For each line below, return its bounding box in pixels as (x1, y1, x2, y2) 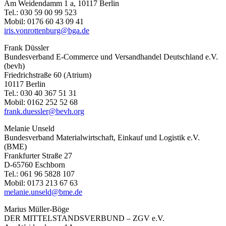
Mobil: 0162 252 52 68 (4, 97, 78, 106)
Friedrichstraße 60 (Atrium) (4, 70, 91, 79)
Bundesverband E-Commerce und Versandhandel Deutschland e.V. (4, 52, 218, 61)
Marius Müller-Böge (4, 204, 69, 213)
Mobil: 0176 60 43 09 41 (4, 17, 84, 26)
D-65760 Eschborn (4, 160, 65, 169)
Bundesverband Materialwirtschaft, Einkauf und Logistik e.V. (4, 133, 200, 142)
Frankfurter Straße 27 (4, 151, 72, 160)
